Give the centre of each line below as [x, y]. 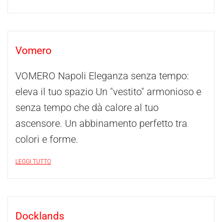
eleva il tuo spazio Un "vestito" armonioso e [108, 92]
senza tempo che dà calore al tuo [87, 108]
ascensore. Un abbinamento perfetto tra [101, 123]
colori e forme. [47, 139]
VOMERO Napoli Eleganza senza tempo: [102, 76]
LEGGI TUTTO [33, 162]
